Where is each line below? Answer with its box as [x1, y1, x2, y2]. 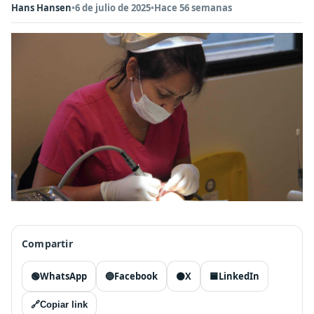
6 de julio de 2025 [75, 1, 151, 14]
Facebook [114, 270, 158, 282]
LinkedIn [219, 270, 259, 282]
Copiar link [40, 299, 88, 310]
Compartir [22, 237, 73, 250]
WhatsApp [40, 270, 87, 282]
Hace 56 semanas [154, 1, 232, 14]
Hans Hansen [11, 1, 71, 14]
